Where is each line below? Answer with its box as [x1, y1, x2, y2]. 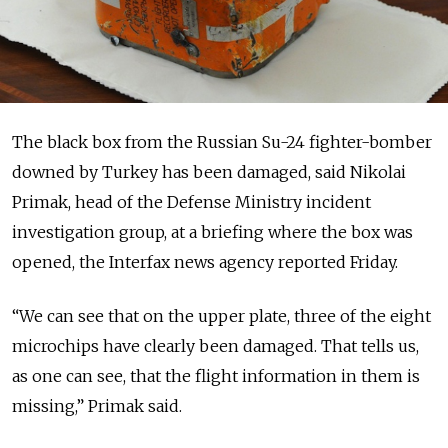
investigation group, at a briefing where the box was [12, 221, 413, 242]
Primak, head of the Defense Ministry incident [12, 191, 371, 212]
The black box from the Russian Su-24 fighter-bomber [12, 131, 432, 152]
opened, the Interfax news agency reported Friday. [12, 251, 398, 272]
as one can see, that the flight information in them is [12, 365, 420, 386]
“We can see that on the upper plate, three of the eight [12, 305, 431, 326]
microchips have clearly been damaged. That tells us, [12, 335, 419, 356]
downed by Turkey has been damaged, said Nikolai [12, 161, 406, 182]
